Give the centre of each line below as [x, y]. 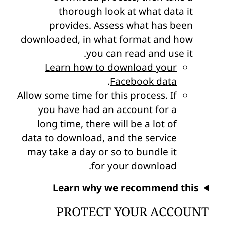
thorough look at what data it [126, 11]
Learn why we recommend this [126, 188]
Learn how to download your [111, 67]
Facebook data [143, 81]
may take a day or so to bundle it [102, 151]
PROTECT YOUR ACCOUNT [133, 211]
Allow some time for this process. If [97, 95]
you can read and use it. [140, 53]
